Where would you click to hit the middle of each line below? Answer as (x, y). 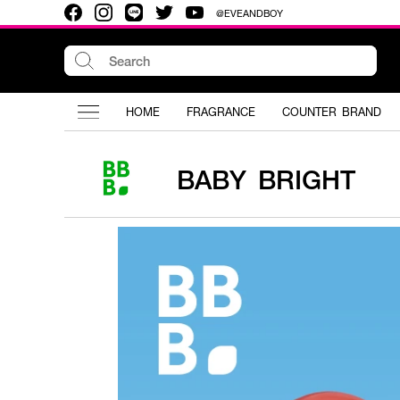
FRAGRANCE (221, 112)
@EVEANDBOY (250, 12)
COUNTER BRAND (332, 112)
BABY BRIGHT (266, 179)
